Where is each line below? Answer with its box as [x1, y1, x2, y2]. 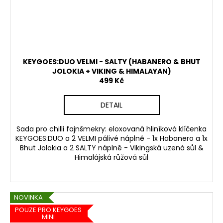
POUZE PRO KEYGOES [14, 205, 82, 215]
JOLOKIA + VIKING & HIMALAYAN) [52, 66, 171, 76]
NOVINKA [14, 192, 43, 202]
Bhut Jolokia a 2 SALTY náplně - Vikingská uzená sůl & [19, 142, 204, 153]
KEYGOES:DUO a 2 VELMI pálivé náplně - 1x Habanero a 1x [15, 133, 208, 143]
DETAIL [101, 100, 122, 110]
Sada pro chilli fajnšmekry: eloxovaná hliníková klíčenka [16, 123, 207, 134]
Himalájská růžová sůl [75, 152, 148, 162]
